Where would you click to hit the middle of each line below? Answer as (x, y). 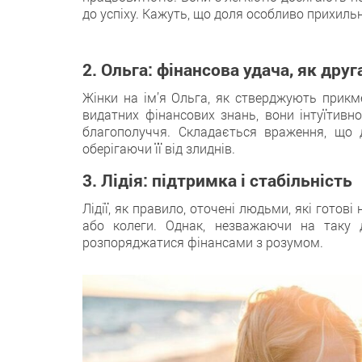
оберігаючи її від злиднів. (159, 148)
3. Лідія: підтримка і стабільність (217, 180)
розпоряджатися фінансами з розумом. (203, 242)
